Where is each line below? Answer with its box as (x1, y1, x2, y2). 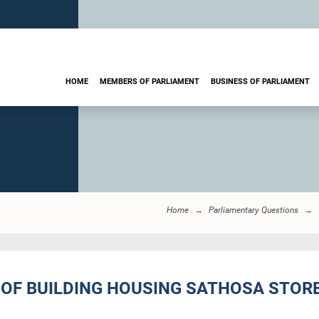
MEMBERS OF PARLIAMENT (100, 76, 199, 86)
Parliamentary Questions (209, 205, 298, 215)
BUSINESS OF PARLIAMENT (211, 76, 310, 86)
